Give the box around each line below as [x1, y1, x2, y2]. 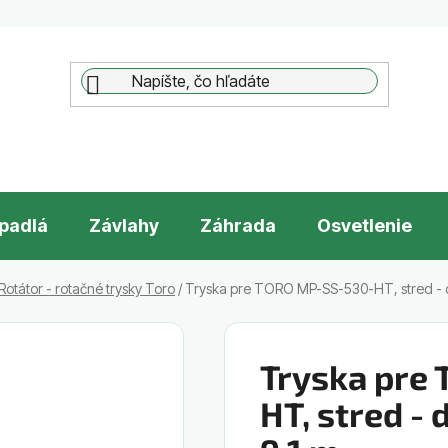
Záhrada [200, 214, 276, 236]
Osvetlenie [317, 214, 412, 236]
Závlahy [89, 214, 159, 236]
